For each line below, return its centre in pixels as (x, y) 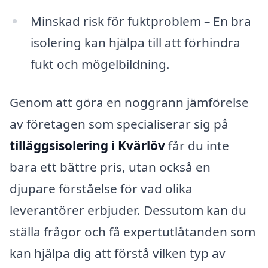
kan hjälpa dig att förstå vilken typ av (118, 253)
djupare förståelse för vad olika (101, 188)
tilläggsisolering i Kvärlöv (87, 145)
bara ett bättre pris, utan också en (110, 167)
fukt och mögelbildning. (100, 64)
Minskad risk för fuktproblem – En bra (141, 21)
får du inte (197, 145)
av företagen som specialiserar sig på (119, 124)
